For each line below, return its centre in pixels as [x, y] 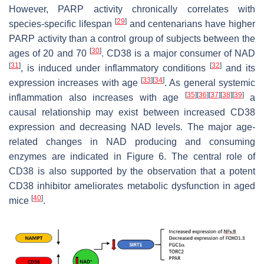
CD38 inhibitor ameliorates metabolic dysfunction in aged [132, 186]
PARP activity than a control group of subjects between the [132, 38]
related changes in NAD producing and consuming [132, 141]
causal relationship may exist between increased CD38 [132, 112]
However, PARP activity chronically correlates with [132, 9]
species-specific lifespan [62, 24]
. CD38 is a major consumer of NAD [178, 53]
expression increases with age [75, 82]
